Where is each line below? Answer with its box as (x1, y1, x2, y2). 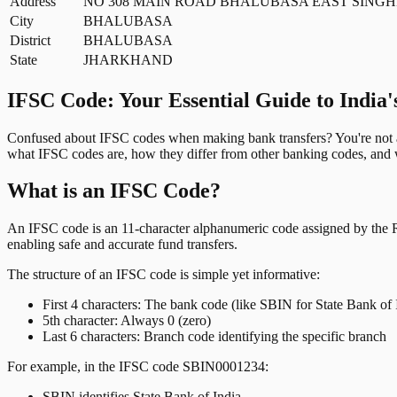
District (10, 32, 51, 48)
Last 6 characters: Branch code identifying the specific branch (43, 329, 386, 345)
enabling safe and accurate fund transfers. (7, 237, 237, 253)
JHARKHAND (83, 51, 173, 67)
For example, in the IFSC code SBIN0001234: (7, 359, 269, 375)
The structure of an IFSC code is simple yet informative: (7, 267, 320, 283)
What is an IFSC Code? (7, 179, 221, 203)
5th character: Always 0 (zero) (43, 313, 211, 329)
